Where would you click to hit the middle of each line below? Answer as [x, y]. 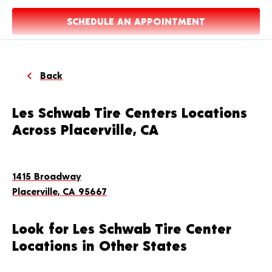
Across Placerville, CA [85, 129]
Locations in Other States [100, 245]
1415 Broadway [47, 176]
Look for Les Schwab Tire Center [122, 228]
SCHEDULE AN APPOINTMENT [136, 21]
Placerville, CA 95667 [59, 191]
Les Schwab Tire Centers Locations [130, 112]
